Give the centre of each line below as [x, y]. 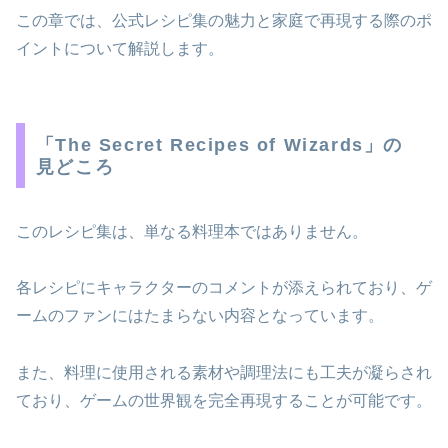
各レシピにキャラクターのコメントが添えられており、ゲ [224, 288]
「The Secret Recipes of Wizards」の [219, 144]
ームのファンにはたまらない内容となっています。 [200, 316]
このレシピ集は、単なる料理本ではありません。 [192, 231]
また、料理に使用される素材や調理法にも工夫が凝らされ [224, 373]
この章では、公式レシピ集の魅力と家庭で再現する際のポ [224, 20]
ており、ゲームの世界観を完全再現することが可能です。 [224, 401]
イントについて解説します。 [120, 48]
